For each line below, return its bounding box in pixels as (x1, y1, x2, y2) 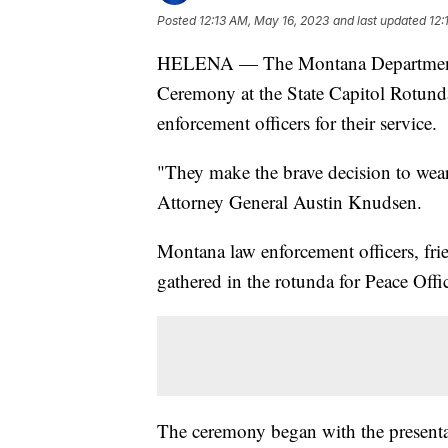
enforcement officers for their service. (157, 109, 437, 135)
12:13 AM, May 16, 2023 (199, 12, 329, 28)
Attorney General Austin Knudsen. (157, 188, 422, 214)
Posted (157, 12, 199, 28)
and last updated (333, 12, 426, 28)
